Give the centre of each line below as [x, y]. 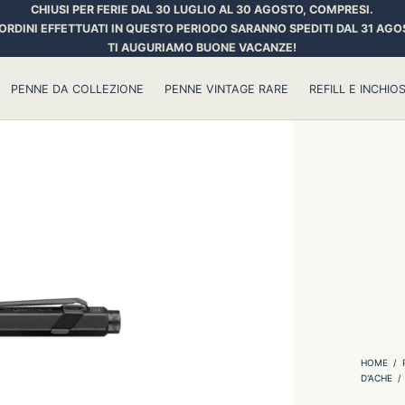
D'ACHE [376, 378]
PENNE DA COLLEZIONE [77, 89]
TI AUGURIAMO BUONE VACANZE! [202, 47]
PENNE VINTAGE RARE [226, 89]
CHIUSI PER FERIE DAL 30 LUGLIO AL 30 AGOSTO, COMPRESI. [202, 9]
